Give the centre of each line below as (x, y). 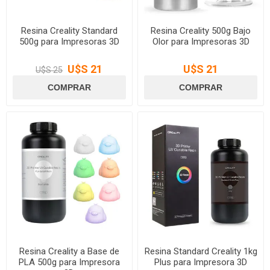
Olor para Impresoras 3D (201, 42)
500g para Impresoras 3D (69, 42)
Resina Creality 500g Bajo (201, 31)
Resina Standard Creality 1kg (201, 252)
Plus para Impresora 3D (201, 262)
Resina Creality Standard (69, 31)
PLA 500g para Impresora (69, 262)
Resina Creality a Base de (69, 252)
